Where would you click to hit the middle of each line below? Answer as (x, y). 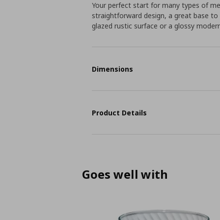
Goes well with (125, 174)
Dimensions (113, 69)
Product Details (120, 112)
